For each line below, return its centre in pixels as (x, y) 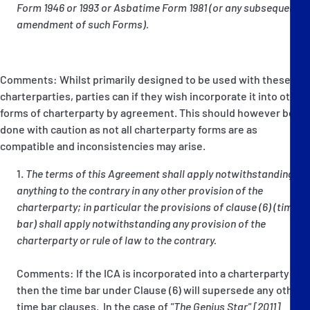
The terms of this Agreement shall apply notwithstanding (159, 173)
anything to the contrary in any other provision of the (140, 190)
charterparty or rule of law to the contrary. (117, 239)
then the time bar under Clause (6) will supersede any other (160, 289)
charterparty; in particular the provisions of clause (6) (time (157, 206)
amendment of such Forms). (83, 24)
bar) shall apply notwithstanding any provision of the (141, 223)
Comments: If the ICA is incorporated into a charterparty (153, 273)
